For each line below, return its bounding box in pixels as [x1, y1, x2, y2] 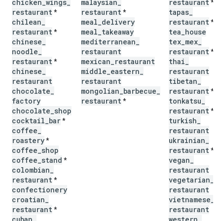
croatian [12, 195, 45, 204]
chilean [12, 17, 41, 27]
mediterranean [81, 37, 136, 46]
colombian [12, 165, 50, 175]
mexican [81, 57, 110, 66]
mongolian [81, 86, 119, 96]
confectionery [12, 185, 67, 194]
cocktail [12, 116, 45, 125]
